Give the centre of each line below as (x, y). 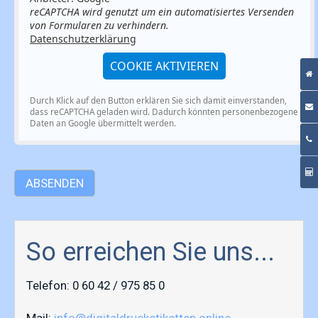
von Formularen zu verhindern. (99, 26)
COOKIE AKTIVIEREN (164, 66)
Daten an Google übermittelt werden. (103, 124)
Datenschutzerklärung (83, 39)
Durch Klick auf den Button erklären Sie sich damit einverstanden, (158, 101)
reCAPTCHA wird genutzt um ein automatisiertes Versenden (162, 12)
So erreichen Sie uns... (150, 252)
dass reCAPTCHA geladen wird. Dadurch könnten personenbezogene (164, 112)
